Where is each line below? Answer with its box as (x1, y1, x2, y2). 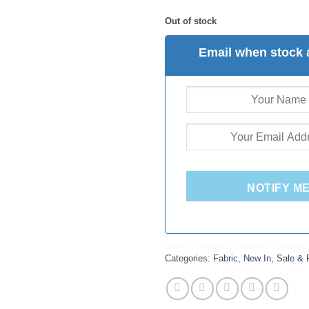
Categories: (165, 252, 213, 263)
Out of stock (165, 15, 217, 26)
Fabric (213, 252, 238, 263)
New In (243, 252, 271, 263)
